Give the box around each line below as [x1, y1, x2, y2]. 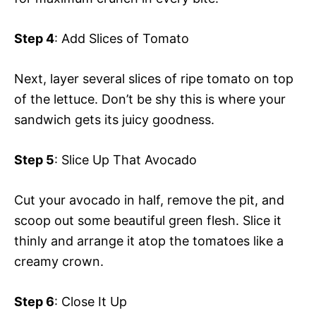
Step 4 [14, 30, 54, 46]
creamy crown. [14, 253, 104, 269]
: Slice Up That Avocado [54, 152, 197, 167]
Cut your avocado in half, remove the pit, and [14, 192, 284, 207]
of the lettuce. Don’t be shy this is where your [14, 91, 286, 107]
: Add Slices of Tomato [54, 30, 189, 46]
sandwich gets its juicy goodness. [14, 111, 214, 127]
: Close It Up [54, 293, 127, 309]
